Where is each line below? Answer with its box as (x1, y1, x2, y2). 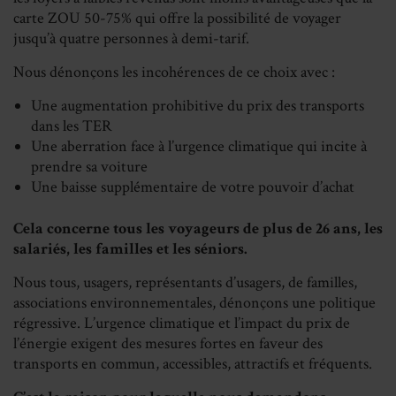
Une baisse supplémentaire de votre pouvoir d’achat (31, 176, 354, 197)
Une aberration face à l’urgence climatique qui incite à (31, 135, 367, 156)
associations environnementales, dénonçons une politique (13, 292, 376, 313)
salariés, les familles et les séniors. (13, 238, 247, 259)
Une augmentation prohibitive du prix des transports (31, 95, 364, 116)
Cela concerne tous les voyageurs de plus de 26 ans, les (13, 217, 383, 239)
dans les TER (31, 115, 112, 136)
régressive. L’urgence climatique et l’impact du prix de (13, 312, 350, 333)
